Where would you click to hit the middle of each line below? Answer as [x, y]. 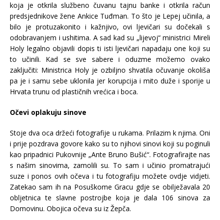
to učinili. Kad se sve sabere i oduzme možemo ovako [110, 59]
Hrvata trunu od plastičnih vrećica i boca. [74, 92]
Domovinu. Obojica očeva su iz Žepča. [70, 209]
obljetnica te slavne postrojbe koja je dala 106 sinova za [110, 198]
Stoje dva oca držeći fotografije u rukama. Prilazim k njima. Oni [110, 133]
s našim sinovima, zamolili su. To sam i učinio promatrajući [110, 165]
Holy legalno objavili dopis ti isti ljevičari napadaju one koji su [110, 49]
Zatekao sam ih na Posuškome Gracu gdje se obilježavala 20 [110, 187]
